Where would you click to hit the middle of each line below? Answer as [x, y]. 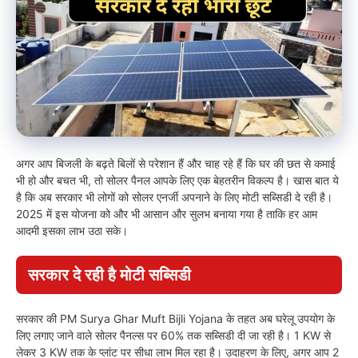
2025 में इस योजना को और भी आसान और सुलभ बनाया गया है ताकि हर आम [167, 214]
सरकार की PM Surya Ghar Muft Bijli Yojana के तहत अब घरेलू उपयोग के [175, 319]
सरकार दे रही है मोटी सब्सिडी [109, 275]
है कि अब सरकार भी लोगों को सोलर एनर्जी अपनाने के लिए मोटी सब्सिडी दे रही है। [174, 197]
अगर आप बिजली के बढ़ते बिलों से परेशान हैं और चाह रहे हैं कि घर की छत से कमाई [176, 164]
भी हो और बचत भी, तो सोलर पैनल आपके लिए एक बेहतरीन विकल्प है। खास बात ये [177, 181]
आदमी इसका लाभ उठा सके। [72, 231]
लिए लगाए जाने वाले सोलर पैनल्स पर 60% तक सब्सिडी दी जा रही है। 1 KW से [173, 336]
